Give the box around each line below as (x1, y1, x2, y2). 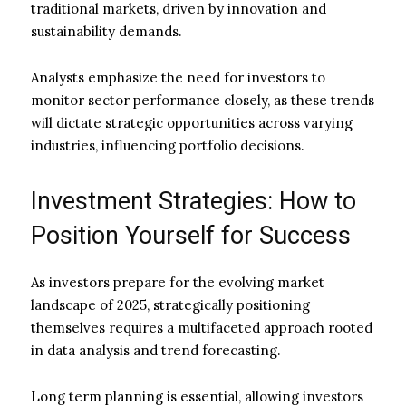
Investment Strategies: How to (31, 186, 356, 216)
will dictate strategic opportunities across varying (31, 113, 353, 131)
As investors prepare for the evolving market (31, 273, 324, 291)
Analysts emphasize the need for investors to (31, 68, 325, 86)
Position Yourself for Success (31, 220, 351, 250)
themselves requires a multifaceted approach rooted (31, 318, 372, 336)
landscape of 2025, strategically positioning (31, 295, 310, 314)
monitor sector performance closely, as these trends (31, 91, 374, 109)
